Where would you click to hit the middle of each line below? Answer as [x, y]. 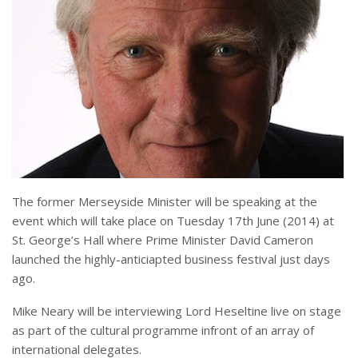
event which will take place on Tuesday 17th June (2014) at [173, 220]
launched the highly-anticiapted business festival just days [171, 259]
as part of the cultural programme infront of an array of [163, 330]
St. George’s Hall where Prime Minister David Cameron [163, 239]
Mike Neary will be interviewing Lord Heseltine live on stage [177, 310]
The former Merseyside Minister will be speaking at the [165, 201]
